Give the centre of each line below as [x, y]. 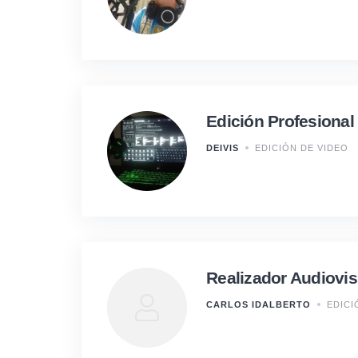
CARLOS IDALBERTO [259, 304]
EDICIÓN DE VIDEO [302, 147]
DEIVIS [223, 147]
